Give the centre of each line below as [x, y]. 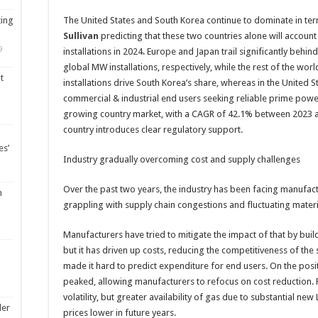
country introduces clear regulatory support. [153, 129]
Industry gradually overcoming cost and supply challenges [182, 159]
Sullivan [81, 35]
